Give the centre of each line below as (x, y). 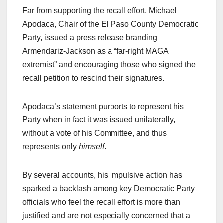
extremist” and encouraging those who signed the (109, 64)
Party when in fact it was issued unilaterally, (99, 119)
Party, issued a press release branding (90, 37)
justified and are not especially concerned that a (106, 215)
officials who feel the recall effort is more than (101, 202)
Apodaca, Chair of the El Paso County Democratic (111, 24)
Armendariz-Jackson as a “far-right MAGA (95, 51)
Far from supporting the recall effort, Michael (100, 10)
